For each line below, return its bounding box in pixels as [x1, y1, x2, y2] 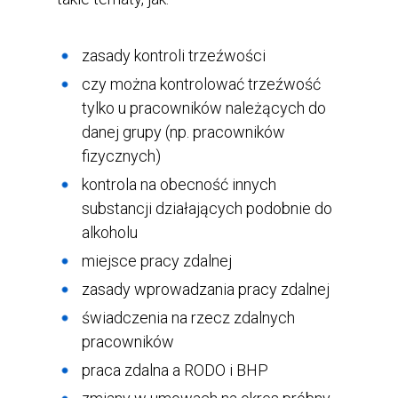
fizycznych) [82, 147, 161, 165]
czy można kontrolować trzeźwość [82, 75, 321, 93]
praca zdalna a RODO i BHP [82, 361, 268, 379]
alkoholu [82, 223, 138, 242]
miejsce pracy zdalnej [82, 251, 232, 270]
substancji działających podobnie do [82, 199, 332, 218]
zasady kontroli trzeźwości [82, 46, 266, 65]
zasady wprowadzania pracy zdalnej [82, 280, 330, 298]
